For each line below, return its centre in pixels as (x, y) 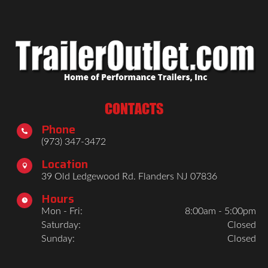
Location (65, 164)
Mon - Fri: (62, 211)
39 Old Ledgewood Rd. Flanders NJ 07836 (129, 176)
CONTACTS (134, 108)
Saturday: (61, 225)
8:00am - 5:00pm (220, 211)
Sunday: (58, 238)
